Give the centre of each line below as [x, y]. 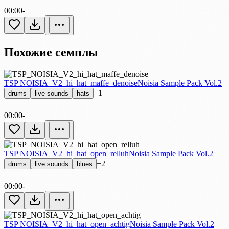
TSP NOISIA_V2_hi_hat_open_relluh [66, 153]
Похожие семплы [51, 52]
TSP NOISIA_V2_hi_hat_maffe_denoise [71, 83]
